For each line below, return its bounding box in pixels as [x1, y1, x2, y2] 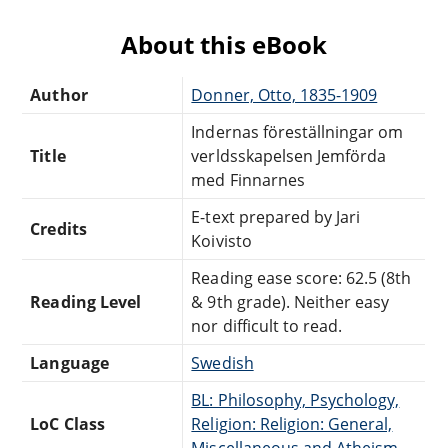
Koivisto [191, 229, 252, 252]
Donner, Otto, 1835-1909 [191, 83, 378, 106]
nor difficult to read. [191, 314, 343, 337]
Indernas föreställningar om [191, 120, 404, 143]
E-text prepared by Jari [191, 205, 361, 228]
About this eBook [121, 27, 327, 61]
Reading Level [30, 290, 141, 313]
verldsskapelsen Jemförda [191, 144, 387, 167]
